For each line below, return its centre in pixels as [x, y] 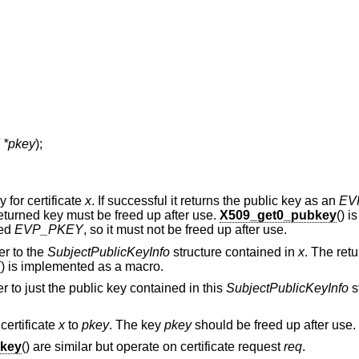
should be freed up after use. [273, 325]
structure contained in [234, 252]
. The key [136, 325]
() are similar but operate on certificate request [152, 347]
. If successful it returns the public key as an [215, 200]
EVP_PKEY [48, 229]
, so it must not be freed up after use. [185, 229]
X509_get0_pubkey [278, 215]
